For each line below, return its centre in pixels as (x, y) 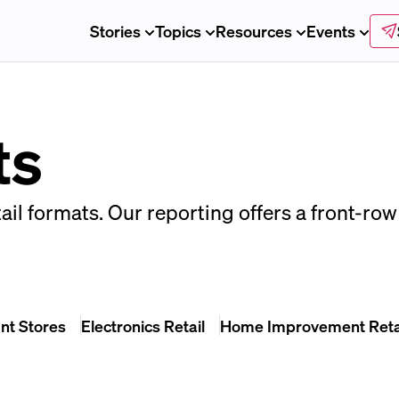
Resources (253, 30)
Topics (178, 30)
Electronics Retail (143, 326)
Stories (115, 30)
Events (330, 30)
